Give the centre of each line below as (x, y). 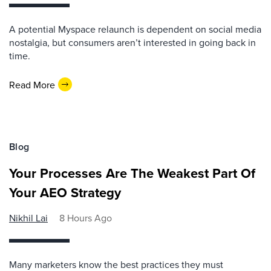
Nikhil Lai (28, 218)
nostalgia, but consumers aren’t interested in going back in (132, 42)
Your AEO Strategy (65, 192)
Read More (32, 84)
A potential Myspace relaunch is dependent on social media (135, 29)
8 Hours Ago (86, 218)
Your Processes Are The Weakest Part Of (132, 173)
